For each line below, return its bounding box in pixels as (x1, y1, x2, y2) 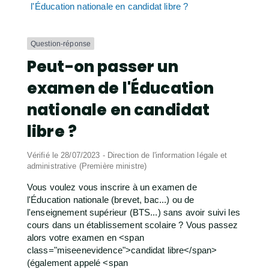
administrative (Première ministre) (26, 162, 147, 171)
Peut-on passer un (26, 56, 178, 78)
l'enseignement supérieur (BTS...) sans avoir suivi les (26, 207, 240, 218)
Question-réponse (30, 39, 91, 48)
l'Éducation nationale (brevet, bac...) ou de (26, 195, 195, 205)
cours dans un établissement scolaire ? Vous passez (26, 220, 238, 231)
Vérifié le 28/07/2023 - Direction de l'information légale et (26, 151, 228, 160)
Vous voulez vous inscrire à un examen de (26, 182, 197, 193)
